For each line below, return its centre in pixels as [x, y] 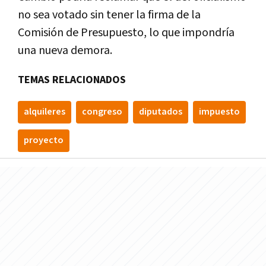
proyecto [44, 141]
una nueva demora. [65, 51]
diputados [161, 112]
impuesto [219, 112]
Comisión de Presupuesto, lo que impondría [126, 33]
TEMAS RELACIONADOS [72, 80]
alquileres [45, 112]
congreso [102, 112]
